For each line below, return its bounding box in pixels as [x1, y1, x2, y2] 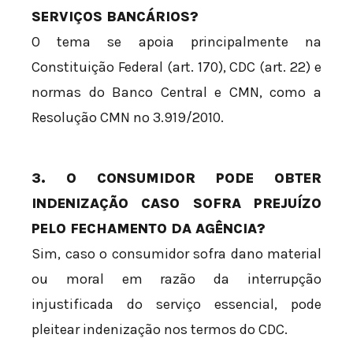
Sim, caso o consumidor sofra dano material [32, 244, 321, 262]
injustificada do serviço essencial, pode [32, 295, 321, 313]
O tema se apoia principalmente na [32, 32, 321, 50]
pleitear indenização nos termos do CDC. [32, 320, 288, 338]
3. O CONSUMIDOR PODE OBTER [32, 169, 321, 187]
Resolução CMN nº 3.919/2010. [32, 108, 224, 126]
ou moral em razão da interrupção [32, 269, 321, 288]
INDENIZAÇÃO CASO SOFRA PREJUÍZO [32, 194, 321, 212]
